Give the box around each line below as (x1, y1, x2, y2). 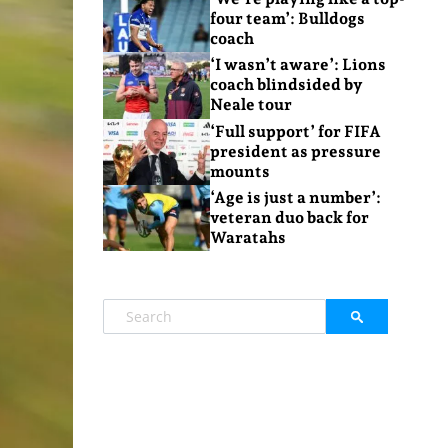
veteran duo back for (209, 208, 369, 228)
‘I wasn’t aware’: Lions (209, 55, 386, 75)
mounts (209, 161, 270, 181)
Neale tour (209, 95, 292, 115)
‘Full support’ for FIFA (209, 121, 381, 141)
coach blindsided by (209, 75, 363, 95)
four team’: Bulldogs (209, 9, 365, 29)
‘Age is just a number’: (209, 188, 381, 208)
